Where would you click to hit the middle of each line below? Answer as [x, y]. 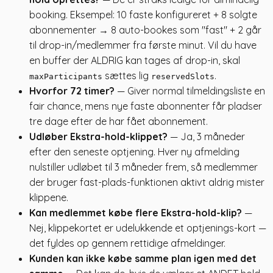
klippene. [49, 197]
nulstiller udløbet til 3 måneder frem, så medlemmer [144, 167]
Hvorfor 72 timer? [72, 90]
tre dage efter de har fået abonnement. [119, 121]
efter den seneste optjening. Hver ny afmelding [134, 151]
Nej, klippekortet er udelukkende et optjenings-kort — [148, 228]
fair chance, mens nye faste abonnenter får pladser [146, 106]
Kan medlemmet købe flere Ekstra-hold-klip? [136, 212]
